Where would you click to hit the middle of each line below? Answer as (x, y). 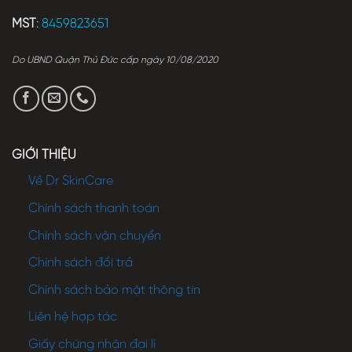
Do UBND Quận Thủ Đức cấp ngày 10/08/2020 (115, 60)
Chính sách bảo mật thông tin (114, 290)
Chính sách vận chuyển (94, 236)
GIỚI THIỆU (44, 156)
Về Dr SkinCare (70, 181)
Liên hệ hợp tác (72, 317)
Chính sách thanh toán (93, 208)
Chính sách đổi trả (80, 263)
